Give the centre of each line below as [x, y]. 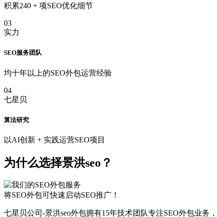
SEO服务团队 [23, 53]
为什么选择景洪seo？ [58, 163]
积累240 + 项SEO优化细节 [48, 6]
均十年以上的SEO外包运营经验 [58, 73]
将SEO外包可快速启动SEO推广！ [62, 195]
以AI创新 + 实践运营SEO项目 [54, 139]
